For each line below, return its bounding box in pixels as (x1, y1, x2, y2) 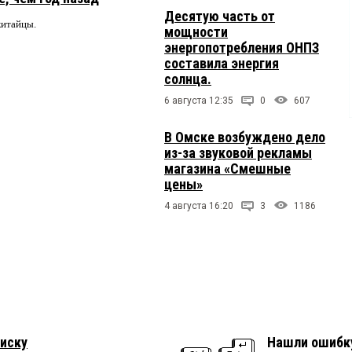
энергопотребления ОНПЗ (164, 38, 319, 56)
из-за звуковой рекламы (164, 144, 312, 161)
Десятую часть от (164, 7, 275, 24)
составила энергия (164, 54, 279, 71)
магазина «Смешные (164, 159, 291, 177)
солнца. (164, 70, 211, 87)
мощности (164, 23, 228, 40)
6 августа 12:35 (164, 94, 233, 106)
